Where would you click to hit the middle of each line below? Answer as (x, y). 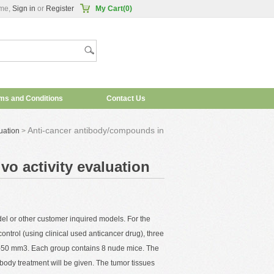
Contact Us (126, 98)
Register (60, 9)
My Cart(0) (114, 9)
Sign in (24, 9)
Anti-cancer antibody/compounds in (96, 130)
